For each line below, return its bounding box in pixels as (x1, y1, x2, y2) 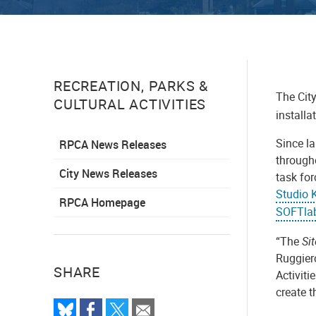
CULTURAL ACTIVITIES (54, 94, 207, 114)
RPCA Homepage (59, 194, 145, 210)
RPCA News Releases (59, 136, 166, 152)
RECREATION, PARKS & (54, 75, 209, 95)
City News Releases (59, 165, 157, 181)
